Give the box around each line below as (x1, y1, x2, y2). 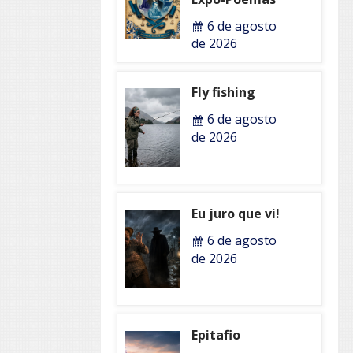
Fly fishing (191, 84, 255, 102)
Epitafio (191, 326, 240, 344)
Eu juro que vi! (191, 205, 280, 223)
